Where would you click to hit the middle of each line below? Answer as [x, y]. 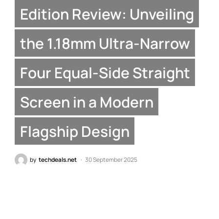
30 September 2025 [111, 160]
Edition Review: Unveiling [107, 14]
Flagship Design [75, 131]
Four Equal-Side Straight [105, 72]
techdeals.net [58, 160]
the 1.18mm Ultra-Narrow [105, 43]
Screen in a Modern [87, 102]
